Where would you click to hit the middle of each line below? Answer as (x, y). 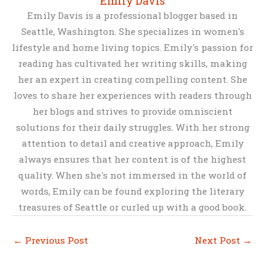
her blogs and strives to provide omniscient (132, 112)
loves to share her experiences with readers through (132, 96)
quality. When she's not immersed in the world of (132, 175)
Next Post (219, 240)
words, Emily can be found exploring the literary (132, 191)
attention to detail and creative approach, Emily (132, 143)
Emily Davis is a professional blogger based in (132, 16)
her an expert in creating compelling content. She (132, 80)
